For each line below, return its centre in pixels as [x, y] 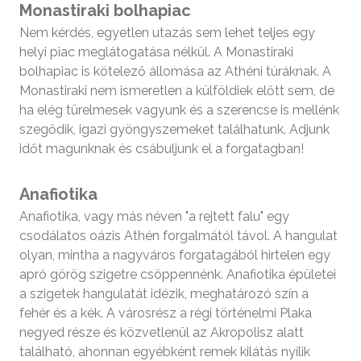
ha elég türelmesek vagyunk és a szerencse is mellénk [179, 110]
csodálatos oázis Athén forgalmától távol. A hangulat [178, 235]
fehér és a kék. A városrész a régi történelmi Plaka [166, 313]
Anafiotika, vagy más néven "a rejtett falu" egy [154, 216]
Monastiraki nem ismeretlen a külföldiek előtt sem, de [177, 90]
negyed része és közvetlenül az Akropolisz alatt [162, 332]
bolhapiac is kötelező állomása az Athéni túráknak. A [175, 71]
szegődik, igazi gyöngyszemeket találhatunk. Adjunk [174, 129]
